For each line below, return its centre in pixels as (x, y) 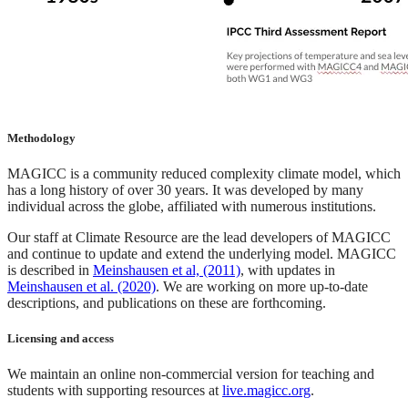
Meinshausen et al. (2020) (82, 286)
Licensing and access (61, 339)
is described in (50, 270)
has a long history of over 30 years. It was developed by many (185, 190)
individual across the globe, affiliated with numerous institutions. (192, 206)
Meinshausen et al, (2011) (167, 270)
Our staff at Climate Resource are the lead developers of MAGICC (199, 237)
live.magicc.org (266, 391)
